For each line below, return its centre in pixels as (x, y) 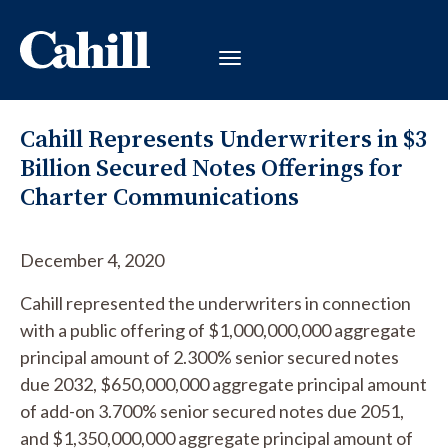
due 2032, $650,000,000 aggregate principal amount (223, 384)
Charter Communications (159, 196)
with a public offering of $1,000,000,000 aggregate (218, 330)
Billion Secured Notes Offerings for (211, 167)
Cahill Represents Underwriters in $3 (224, 138)
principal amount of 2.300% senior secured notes (209, 357)
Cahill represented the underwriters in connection (215, 303)
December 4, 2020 (92, 260)
